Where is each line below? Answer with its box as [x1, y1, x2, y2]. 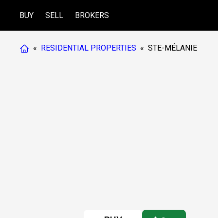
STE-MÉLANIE [148, 43, 197, 53]
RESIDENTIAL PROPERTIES [41, 43, 136, 53]
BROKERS [75, 10, 109, 20]
